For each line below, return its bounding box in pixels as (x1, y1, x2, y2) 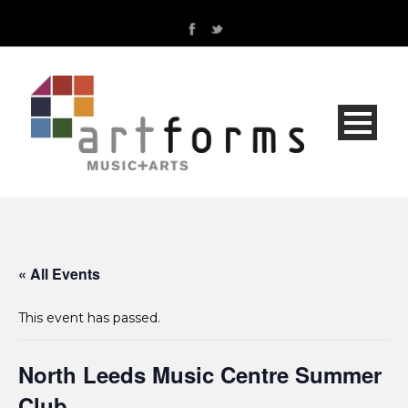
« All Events (18, 263, 100, 285)
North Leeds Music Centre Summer (18, 359, 382, 391)
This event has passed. (18, 310, 160, 327)
